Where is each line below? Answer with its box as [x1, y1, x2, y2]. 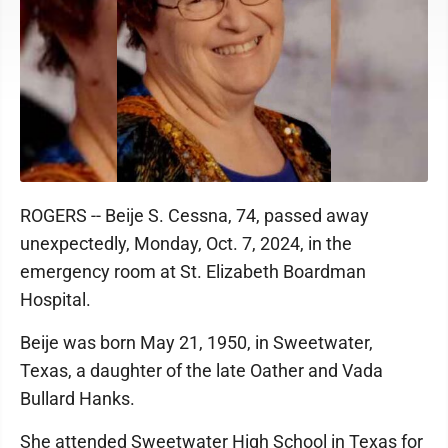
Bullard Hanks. [20, 388, 135, 409]
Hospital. [20, 289, 91, 310]
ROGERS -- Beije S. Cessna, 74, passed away [20, 205, 369, 226]
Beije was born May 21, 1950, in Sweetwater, [20, 332, 373, 353]
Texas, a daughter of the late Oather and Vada [20, 360, 383, 381]
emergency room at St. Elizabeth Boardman [20, 261, 366, 282]
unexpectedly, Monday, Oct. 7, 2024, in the [20, 233, 352, 254]
